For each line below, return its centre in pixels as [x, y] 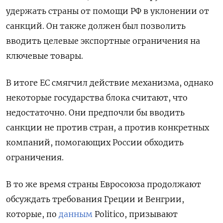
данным [76, 214]
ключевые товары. [45, 56]
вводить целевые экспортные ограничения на [103, 41]
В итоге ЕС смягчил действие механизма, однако [110, 82]
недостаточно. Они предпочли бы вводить [95, 112]
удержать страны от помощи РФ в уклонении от [108, 11]
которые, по [32, 214]
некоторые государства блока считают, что [97, 97]
